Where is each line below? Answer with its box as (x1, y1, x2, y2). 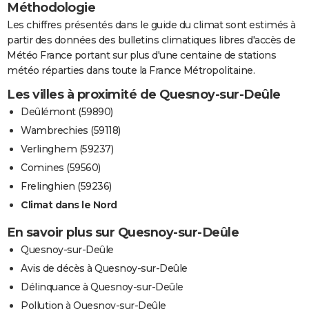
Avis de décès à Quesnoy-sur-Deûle (21, 261, 188, 275)
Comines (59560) (21, 161, 101, 174)
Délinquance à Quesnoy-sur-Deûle (21, 280, 183, 293)
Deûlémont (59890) (21, 105, 113, 118)
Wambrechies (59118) (21, 123, 121, 137)
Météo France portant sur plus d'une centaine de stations (7, 48, 276, 61)
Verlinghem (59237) (21, 142, 113, 155)
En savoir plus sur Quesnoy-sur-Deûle (7, 224, 239, 240)
